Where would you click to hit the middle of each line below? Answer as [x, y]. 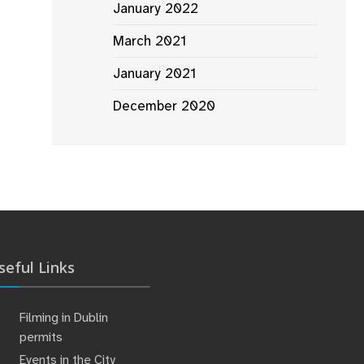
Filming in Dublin [63, 317]
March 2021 [149, 40]
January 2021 [154, 73]
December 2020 [164, 105]
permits [42, 337]
